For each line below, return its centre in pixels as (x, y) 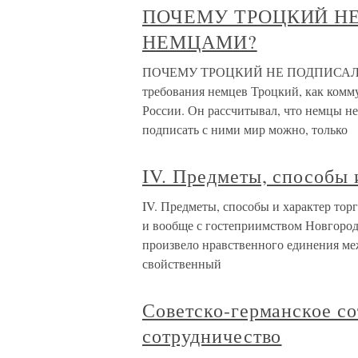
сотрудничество (212, 336)
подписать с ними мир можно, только (245, 129)
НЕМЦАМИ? (200, 42)
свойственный (182, 264)
